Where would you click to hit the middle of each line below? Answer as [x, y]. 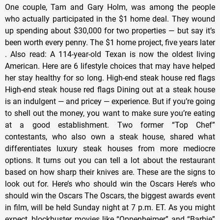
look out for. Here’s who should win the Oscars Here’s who [110, 184]
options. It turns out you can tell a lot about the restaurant [110, 160]
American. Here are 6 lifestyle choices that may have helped [110, 66]
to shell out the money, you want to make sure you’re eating [110, 113]
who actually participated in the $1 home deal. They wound [110, 19]
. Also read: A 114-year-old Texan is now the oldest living [110, 54]
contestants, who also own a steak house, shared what [110, 137]
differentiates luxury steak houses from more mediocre [110, 148]
